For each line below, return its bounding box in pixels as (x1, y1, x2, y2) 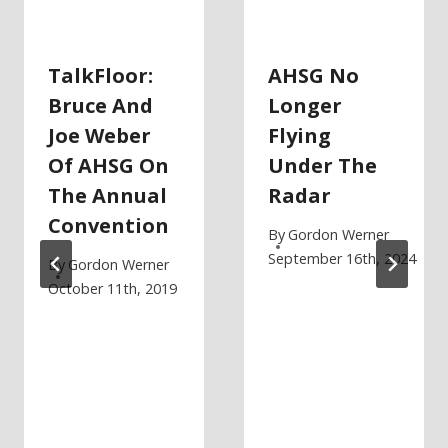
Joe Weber (48, 121, 151, 149)
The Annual (48, 181, 167, 209)
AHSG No (268, 61, 359, 89)
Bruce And (48, 91, 153, 119)
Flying (268, 121, 331, 149)
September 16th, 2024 (268, 249, 416, 269)
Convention (48, 211, 169, 239)
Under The (268, 151, 377, 179)
